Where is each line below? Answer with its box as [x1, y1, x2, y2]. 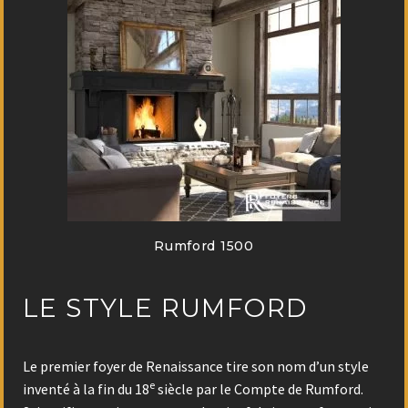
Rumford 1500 [154, 238, 254, 255]
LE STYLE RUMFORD [23, 291, 308, 323]
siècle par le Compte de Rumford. [155, 380, 363, 399]
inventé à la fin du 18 [23, 380, 149, 399]
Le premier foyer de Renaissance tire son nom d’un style [23, 357, 369, 376]
